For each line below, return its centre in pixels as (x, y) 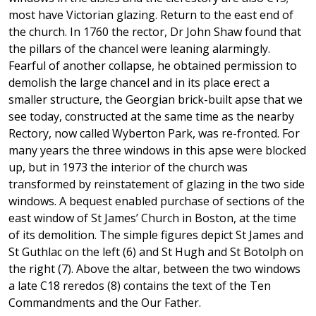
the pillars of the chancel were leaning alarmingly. (139, 49)
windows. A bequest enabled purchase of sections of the (157, 201)
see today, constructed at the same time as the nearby (151, 117)
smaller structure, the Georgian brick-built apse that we (156, 100)
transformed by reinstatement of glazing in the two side (157, 184)
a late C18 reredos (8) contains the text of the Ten (140, 286)
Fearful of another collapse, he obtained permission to (153, 66)
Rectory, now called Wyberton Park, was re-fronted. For (154, 134)
